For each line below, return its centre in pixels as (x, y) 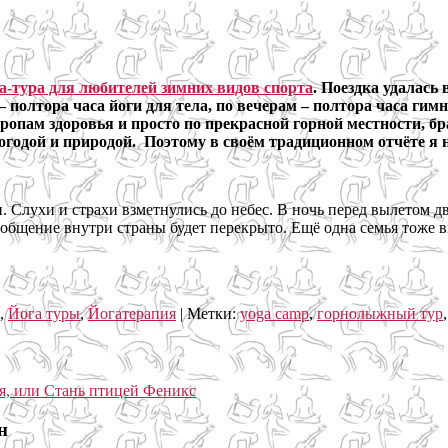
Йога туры (44, 313)
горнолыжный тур (380, 313)
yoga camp (274, 313)
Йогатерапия (132, 313)
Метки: (211, 313)
